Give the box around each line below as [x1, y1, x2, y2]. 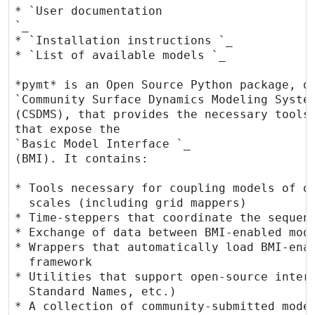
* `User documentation [15, 4, 169, 18]
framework [15, 255, 92, 269]
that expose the [15, 122, 120, 136]
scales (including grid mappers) [15, 195, 247, 210]
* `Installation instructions [15, 33, 219, 47]
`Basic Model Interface [15, 136, 176, 150]
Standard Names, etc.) [15, 284, 176, 298]
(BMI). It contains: [15, 151, 148, 165]
